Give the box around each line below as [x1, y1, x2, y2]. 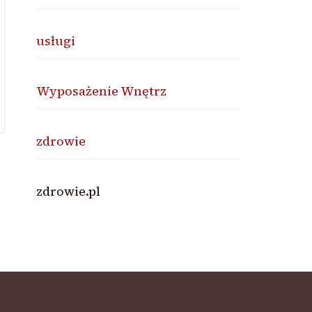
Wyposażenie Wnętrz [36, 82, 167, 100]
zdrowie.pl [36, 182, 101, 200]
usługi [36, 32, 76, 49]
